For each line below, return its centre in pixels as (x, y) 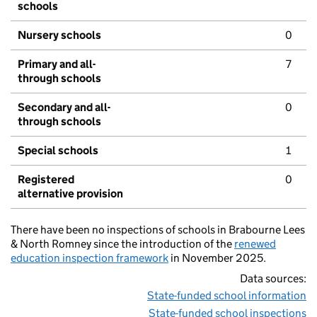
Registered (46, 180)
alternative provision (70, 194)
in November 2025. (217, 258)
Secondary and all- (64, 108)
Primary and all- (57, 64)
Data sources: (273, 279)
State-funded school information (227, 296)
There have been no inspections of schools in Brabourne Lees (158, 230)
